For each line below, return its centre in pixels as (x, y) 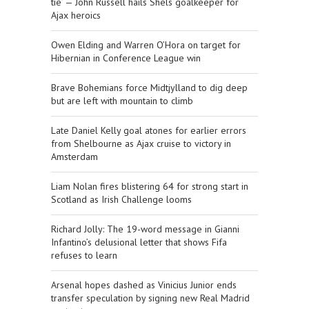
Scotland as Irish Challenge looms (121, 200)
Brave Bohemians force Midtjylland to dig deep (149, 88)
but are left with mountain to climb (122, 101)
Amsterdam (74, 157)
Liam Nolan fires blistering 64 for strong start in (150, 187)
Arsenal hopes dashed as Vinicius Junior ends (144, 285)
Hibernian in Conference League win (126, 58)
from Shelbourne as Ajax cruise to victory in (141, 144)
